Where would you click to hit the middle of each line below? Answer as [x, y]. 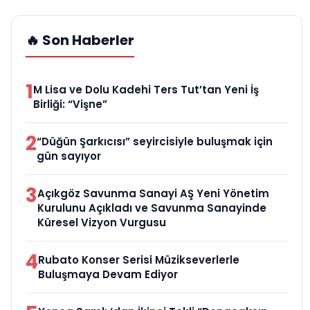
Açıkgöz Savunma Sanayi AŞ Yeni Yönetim [153, 194]
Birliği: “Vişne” [70, 104]
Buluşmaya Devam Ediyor [108, 275]
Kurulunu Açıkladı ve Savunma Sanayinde [152, 208]
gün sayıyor [69, 156]
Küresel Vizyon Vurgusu [102, 223]
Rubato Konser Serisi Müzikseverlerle [139, 260]
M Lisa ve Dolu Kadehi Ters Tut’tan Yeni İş [146, 90]
